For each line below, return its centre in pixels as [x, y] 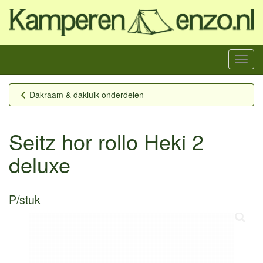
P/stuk [25, 199]
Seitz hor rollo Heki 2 [106, 141]
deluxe [40, 164]
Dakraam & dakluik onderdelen [87, 94]
